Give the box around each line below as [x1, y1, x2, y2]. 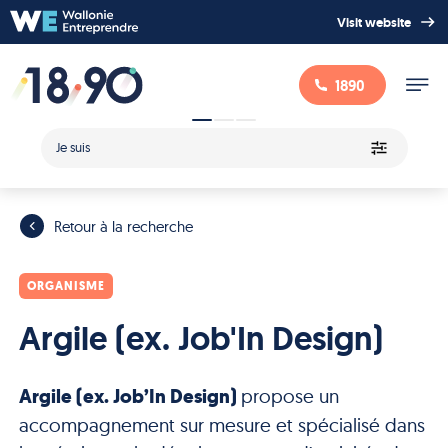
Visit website [336, 13, 411, 31]
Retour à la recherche [54, 216, 193, 236]
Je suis [56, 139, 90, 155]
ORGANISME [26, 277, 105, 294]
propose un [240, 383, 339, 408]
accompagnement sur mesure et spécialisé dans [18, 412, 425, 437]
